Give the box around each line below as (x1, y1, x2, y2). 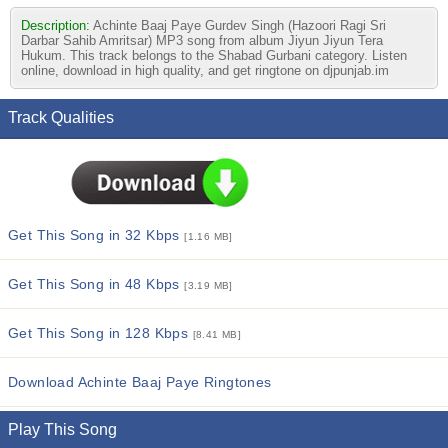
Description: (21, 18, 93, 33)
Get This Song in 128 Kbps (8, 325, 193, 341)
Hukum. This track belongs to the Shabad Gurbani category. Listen (21, 48, 407, 63)
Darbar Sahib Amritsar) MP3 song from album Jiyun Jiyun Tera (21, 33, 383, 48)
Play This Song (8, 421, 117, 438)
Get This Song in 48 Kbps (8, 276, 185, 292)
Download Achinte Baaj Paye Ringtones (8, 374, 272, 390)
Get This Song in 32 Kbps (8, 227, 185, 243)
